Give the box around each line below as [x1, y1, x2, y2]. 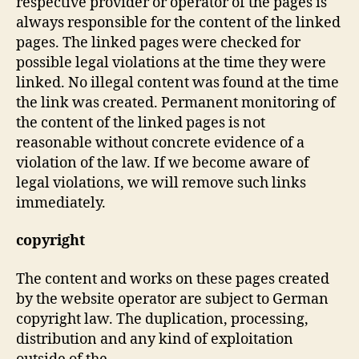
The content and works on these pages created [16, 269, 329, 288]
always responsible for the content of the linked [16, 13, 341, 32]
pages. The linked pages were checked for [16, 33, 301, 52]
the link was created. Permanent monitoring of [16, 93, 336, 112]
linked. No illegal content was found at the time [16, 73, 339, 92]
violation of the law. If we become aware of [16, 153, 309, 172]
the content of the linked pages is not [16, 113, 265, 132]
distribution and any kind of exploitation [16, 329, 293, 349]
